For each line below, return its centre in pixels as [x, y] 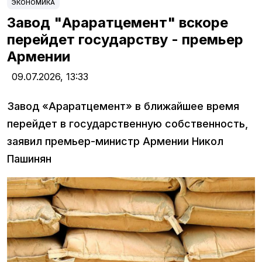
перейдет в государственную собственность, [127, 124]
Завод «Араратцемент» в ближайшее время [123, 106]
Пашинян [29, 159]
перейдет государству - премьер [125, 40]
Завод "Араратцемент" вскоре [118, 23]
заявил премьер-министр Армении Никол [115, 142]
